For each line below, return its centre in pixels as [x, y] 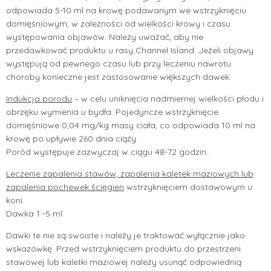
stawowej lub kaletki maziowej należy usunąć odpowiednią [124, 262]
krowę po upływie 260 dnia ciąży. [72, 138]
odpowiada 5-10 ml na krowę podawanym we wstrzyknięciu [126, 10]
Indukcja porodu [39, 98]
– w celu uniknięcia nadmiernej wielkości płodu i [168, 98]
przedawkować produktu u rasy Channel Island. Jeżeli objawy [130, 50]
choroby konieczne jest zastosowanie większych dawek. [119, 77]
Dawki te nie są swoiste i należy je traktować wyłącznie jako [126, 235]
